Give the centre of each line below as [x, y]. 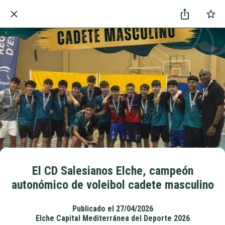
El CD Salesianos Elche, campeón [113, 171]
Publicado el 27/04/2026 [113, 208]
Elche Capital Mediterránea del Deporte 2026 [113, 218]
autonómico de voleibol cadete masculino [113, 185]
